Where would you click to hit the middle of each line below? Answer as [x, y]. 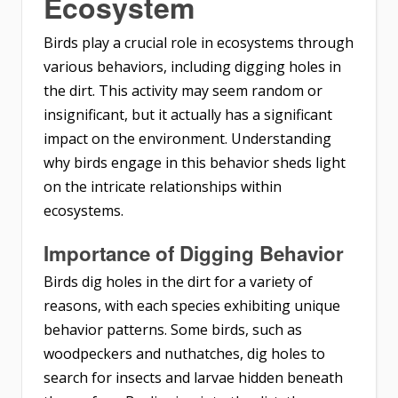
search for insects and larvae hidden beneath [193, 377]
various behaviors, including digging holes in [192, 66]
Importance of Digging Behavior [194, 253]
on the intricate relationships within [163, 186]
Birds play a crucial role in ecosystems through [199, 42]
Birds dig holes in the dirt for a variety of [178, 281]
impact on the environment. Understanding [187, 138]
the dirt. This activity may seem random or [183, 90]
